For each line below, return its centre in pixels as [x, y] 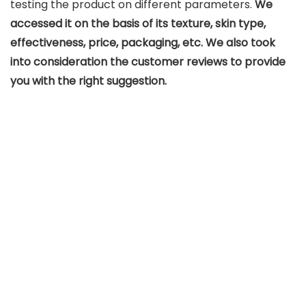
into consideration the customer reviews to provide [148, 61]
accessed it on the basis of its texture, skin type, [138, 23]
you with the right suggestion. [88, 81]
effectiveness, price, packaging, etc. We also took [143, 42]
